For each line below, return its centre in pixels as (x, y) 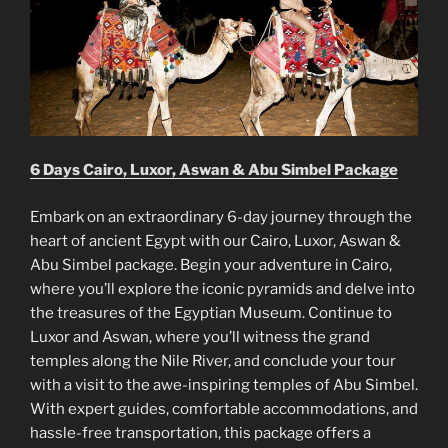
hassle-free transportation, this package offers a (200, 432)
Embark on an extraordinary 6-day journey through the (221, 216)
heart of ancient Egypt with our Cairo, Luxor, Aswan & (215, 240)
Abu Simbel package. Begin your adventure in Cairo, (211, 264)
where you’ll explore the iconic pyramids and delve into (222, 288)
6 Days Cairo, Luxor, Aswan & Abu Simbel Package (214, 170)
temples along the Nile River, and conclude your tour (213, 360)
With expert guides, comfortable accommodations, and (224, 408)
